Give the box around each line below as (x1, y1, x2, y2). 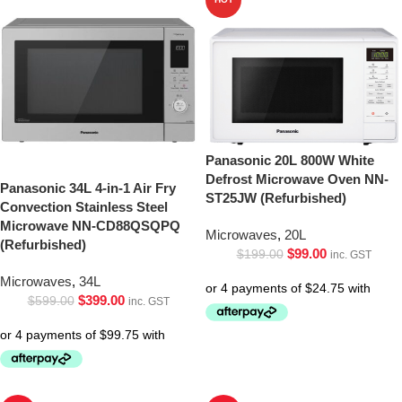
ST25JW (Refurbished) (205, 190, 346, 206)
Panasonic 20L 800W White (205, 153, 374, 169)
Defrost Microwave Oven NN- (205, 171, 389, 188)
